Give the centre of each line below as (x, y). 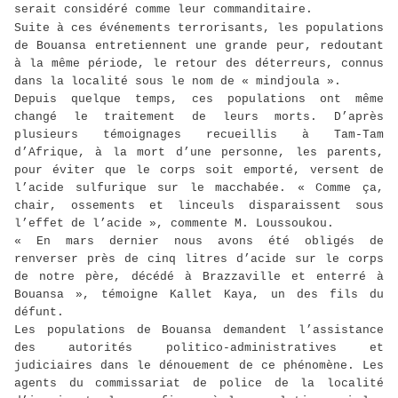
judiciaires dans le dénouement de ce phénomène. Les (199, 366)
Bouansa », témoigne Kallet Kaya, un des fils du (199, 295)
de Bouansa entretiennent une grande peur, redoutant (199, 46)
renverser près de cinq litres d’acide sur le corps (199, 259)
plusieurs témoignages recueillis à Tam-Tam (199, 135)
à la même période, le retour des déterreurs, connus (199, 64)
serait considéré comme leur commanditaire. (163, 10)
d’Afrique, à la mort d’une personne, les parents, (199, 153)
